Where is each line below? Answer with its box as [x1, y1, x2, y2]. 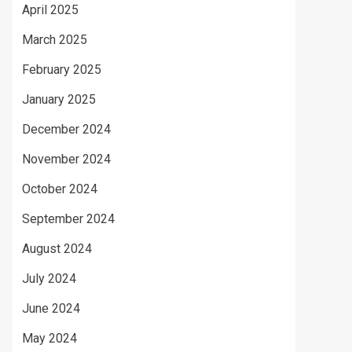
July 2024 [22, 271, 76, 286]
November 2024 [22, 152, 111, 167]
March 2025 [22, 32, 87, 47]
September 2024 [22, 211, 115, 226]
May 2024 [22, 331, 77, 346]
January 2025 [22, 92, 96, 107]
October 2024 [22, 181, 97, 196]
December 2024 [22, 122, 111, 137]
